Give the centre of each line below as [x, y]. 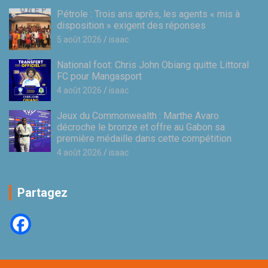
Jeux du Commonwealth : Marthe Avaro [138, 116]
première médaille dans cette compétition [144, 139]
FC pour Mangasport [99, 77]
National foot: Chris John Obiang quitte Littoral [153, 65]
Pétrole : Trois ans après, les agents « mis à [148, 14]
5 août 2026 [79, 40]
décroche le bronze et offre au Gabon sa [141, 127]
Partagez [42, 193]
